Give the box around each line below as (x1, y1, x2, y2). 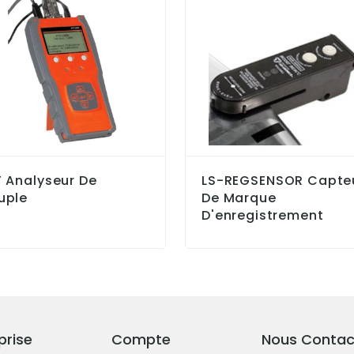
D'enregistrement (201, 205, 324, 224)
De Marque (201, 188, 277, 207)
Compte (111, 329, 171, 349)
